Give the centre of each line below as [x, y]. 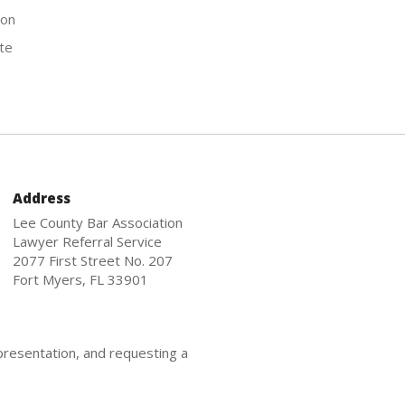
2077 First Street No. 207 [92, 260]
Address [41, 198]
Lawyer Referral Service [87, 241]
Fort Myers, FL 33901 [80, 279]
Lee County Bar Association [97, 222]
